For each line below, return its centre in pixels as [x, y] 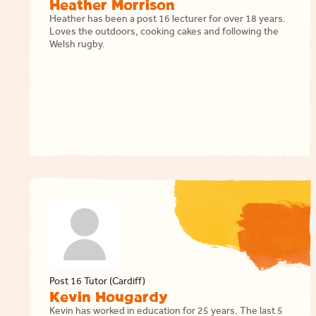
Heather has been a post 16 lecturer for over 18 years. [168, 20]
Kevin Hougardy [109, 298]
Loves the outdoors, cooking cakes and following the [164, 33]
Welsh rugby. [77, 46]
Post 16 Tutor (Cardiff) [97, 283]
